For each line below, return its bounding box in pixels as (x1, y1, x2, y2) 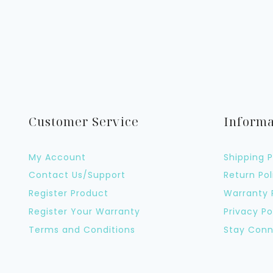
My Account (29, 151, 86, 163)
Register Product (29, 187, 108, 200)
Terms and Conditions (29, 223, 135, 236)
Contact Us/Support (29, 169, 126, 182)
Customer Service (29, 113, 139, 130)
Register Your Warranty (29, 205, 140, 218)
